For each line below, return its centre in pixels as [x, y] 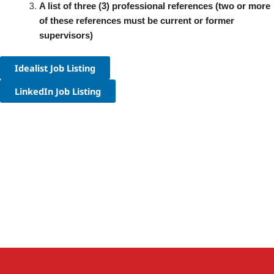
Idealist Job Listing [55, 68]
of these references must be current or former [136, 21]
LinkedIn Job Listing [58, 91]
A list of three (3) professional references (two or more [154, 6]
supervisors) [66, 36]
